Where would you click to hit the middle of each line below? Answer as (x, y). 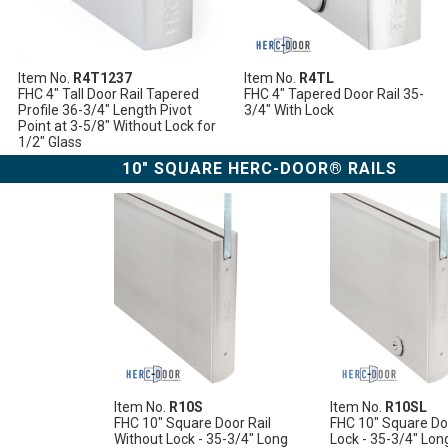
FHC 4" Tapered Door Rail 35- (334, 93)
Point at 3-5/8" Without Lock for (117, 125)
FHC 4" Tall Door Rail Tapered (109, 93)
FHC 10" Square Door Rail (193, 422)
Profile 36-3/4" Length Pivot (105, 109)
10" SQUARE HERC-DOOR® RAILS (260, 168)
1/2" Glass (50, 141)
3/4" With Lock (289, 109)
